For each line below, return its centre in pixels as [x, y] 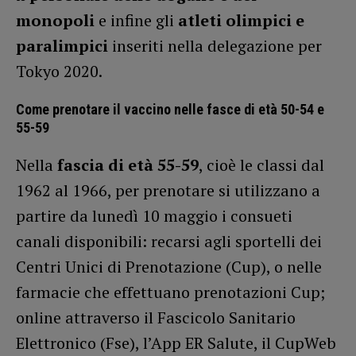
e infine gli [136, 20]
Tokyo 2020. [59, 71]
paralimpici [62, 45]
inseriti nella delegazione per [215, 45]
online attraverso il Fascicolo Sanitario [156, 317]
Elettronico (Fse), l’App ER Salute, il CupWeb [176, 342]
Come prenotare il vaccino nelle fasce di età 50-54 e [170, 109]
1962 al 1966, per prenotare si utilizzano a [168, 190]
